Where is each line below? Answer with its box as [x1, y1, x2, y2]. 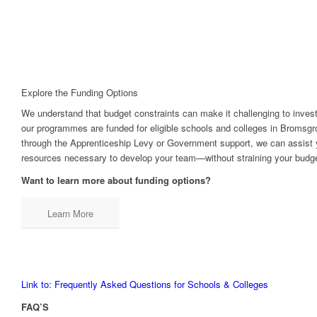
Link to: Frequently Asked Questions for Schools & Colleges [21, 277, 268, 292]
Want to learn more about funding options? [21, 173, 211, 188]
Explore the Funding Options [21, 86, 138, 100]
